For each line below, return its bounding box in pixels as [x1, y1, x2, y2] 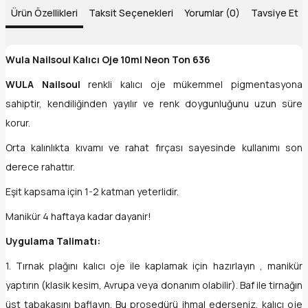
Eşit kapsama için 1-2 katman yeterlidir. [5, 185, 179, 199]
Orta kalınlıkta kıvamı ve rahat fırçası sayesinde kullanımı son [5, 141, 302, 155]
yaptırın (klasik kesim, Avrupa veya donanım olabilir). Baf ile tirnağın [5, 278, 302, 292]
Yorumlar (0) [184, 6, 240, 20]
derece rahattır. [5, 160, 75, 174]
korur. [5, 116, 30, 130]
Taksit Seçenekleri [89, 6, 173, 20]
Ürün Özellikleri [11, 6, 78, 20]
